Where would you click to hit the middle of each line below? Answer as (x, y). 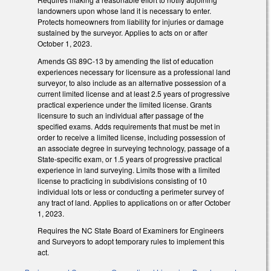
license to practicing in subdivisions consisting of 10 (122, 180)
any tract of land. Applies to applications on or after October (134, 202)
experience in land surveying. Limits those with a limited (129, 169)
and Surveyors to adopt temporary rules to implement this (131, 241)
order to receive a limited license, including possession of (131, 137)
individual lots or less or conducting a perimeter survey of (131, 191)
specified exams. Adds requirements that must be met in (129, 126)
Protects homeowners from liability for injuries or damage (131, 21)
